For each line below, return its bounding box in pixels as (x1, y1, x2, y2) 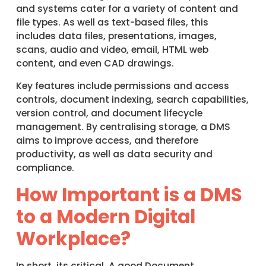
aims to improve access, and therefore (15, 134, 198, 147)
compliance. (15, 161, 74, 175)
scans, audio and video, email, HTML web (15, 43, 208, 56)
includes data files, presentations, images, (15, 29, 217, 42)
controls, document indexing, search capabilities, (15, 93, 249, 106)
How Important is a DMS (15, 181, 242, 208)
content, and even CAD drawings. (15, 56, 174, 69)
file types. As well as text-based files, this (15, 15, 208, 28)
